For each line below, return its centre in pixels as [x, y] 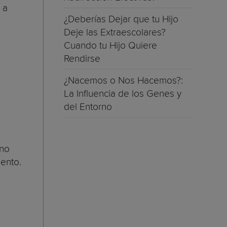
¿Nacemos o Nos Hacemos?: [123, 80]
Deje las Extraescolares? [115, 32]
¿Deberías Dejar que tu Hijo [121, 19]
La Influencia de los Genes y [123, 93]
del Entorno [88, 107]
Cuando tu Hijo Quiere [110, 45]
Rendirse [82, 59]
